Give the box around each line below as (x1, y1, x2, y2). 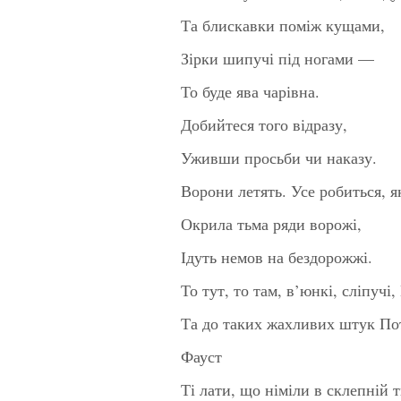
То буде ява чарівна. (181, 80, 320, 102)
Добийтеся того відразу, (181, 113, 347, 135)
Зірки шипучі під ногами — (181, 47, 374, 69)
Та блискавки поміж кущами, (181, 13, 385, 36)
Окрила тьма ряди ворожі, (181, 212, 362, 235)
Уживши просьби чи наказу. (181, 146, 377, 168)
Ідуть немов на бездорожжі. (181, 245, 372, 268)
